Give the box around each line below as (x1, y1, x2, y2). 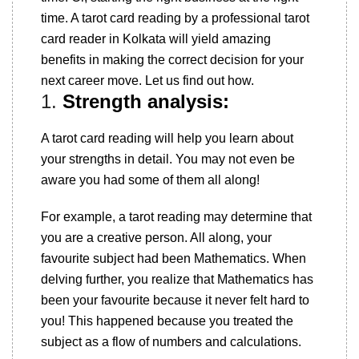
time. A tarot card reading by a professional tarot (41, 11, 309, 25)
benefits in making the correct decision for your (41, 53, 304, 67)
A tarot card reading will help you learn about (41, 131, 293, 145)
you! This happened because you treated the (41, 314, 293, 328)
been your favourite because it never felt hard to (41, 293, 309, 307)
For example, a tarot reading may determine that (41, 210, 312, 224)
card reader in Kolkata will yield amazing (41, 32, 271, 46)
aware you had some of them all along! (41, 173, 260, 187)
